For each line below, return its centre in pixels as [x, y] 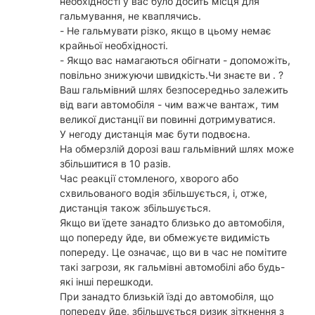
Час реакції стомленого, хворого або [149, 179]
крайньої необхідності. [114, 46]
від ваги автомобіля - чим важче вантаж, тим [169, 105]
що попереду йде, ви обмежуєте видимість [165, 238]
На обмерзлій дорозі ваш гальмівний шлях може [177, 149]
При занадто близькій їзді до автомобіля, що [167, 297]
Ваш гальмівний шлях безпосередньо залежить [174, 90]
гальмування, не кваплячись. [130, 16]
